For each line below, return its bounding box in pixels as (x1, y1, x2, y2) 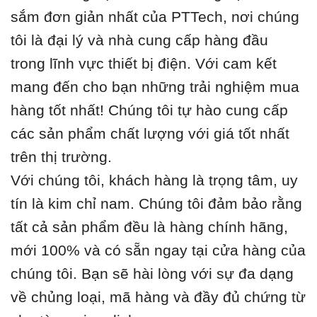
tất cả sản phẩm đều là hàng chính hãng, (11, 219, 288, 236)
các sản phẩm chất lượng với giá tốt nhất (11, 125, 289, 142)
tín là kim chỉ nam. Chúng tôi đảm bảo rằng (11, 195, 302, 212)
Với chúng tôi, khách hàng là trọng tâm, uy (11, 172, 298, 189)
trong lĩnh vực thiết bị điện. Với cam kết (11, 55, 277, 72)
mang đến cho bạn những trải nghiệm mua (11, 79, 299, 96)
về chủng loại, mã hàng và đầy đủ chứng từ (11, 289, 306, 306)
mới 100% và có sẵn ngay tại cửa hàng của (11, 242, 306, 259)
